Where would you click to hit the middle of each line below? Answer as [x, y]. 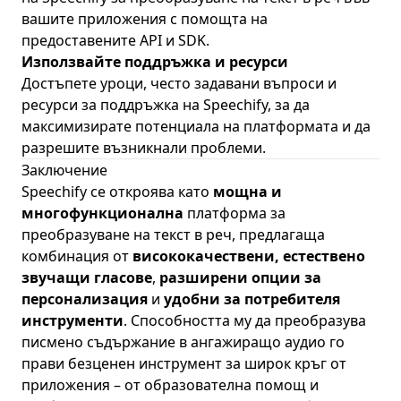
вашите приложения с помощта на [145, 19]
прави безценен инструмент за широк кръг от [184, 363]
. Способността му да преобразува [245, 320]
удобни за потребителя [252, 299]
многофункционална [102, 213]
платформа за [235, 213]
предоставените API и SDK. [115, 40]
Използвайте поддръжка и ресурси [155, 62]
